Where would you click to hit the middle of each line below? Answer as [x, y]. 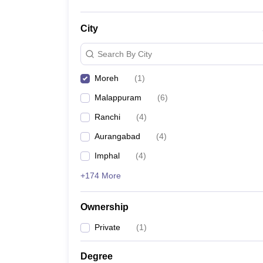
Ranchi [107, 117]
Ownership [104, 207]
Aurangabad [117, 136]
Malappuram [118, 97]
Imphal [107, 156]
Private [107, 227]
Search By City [125, 54]
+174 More [101, 176]
